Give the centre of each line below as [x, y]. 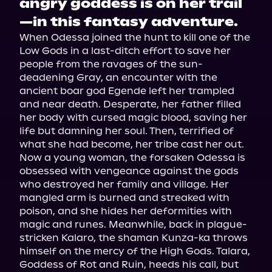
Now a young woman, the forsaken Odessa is [132, 158]
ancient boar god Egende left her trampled [127, 91]
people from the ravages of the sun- [111, 64]
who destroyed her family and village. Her [124, 184]
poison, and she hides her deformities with [126, 211]
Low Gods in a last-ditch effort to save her [125, 51]
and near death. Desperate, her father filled [130, 104]
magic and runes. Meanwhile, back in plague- [133, 224]
